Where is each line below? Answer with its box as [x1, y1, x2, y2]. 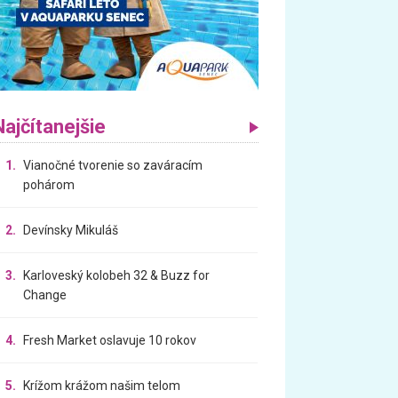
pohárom [23, 177, 76, 192]
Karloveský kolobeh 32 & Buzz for [23, 267, 211, 283]
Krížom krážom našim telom [23, 378, 181, 393]
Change [23, 287, 68, 302]
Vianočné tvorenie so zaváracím [23, 157, 203, 172]
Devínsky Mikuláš [23, 222, 119, 237]
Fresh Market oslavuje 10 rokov [23, 332, 197, 347]
